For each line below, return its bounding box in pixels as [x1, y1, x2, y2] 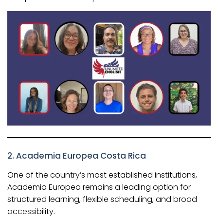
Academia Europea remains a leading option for [7, 182, 191, 193]
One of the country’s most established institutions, [7, 169, 197, 181]
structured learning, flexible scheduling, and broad [7, 194, 197, 205]
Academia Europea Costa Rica [16, 150, 146, 162]
